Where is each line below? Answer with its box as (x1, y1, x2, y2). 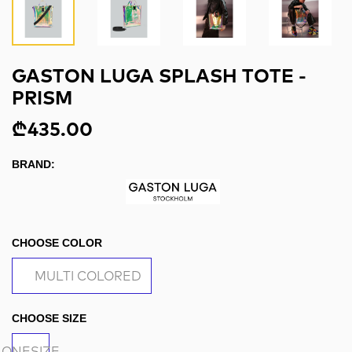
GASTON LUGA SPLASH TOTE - (12, 64, 306, 87)
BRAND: (12, 158, 55, 170)
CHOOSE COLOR (12, 236, 102, 249)
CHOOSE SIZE (12, 312, 86, 324)
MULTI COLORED (35, 268, 141, 284)
